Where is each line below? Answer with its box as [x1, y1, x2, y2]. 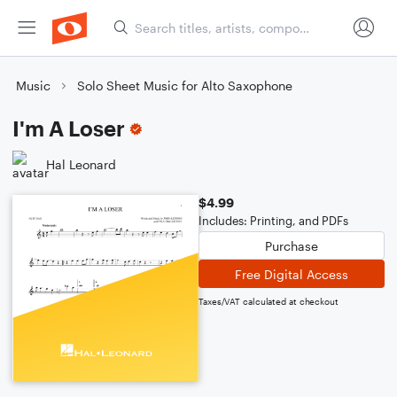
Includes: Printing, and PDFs [198, 214, 348, 228]
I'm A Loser [12, 115, 125, 141]
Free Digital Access [235, 266, 348, 282]
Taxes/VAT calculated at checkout [198, 296, 339, 307]
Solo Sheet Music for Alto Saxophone [77, 78, 292, 93]
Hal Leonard [46, 156, 116, 172]
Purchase [265, 237, 318, 253]
